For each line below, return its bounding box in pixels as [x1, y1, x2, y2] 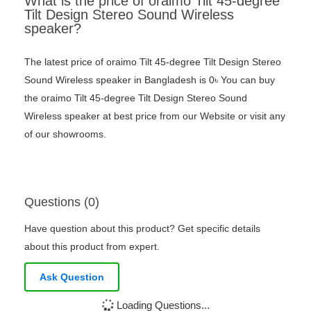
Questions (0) [24, 195, 99, 210]
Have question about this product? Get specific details [24, 223, 260, 235]
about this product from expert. [24, 241, 160, 253]
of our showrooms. [24, 128, 106, 140]
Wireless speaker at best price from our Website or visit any [24, 110, 285, 122]
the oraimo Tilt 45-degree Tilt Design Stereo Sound [24, 92, 247, 104]
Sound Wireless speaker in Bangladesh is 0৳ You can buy [24, 74, 275, 86]
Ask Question [40, 271, 104, 283]
